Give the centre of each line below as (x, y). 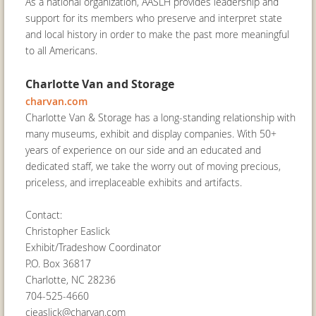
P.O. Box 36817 (58, 263)
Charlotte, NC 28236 (71, 280)
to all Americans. (61, 50)
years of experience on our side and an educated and (143, 150)
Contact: (44, 215)
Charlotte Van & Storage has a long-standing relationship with (160, 117)
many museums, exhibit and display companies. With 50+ (151, 134)
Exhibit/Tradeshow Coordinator (93, 247)
